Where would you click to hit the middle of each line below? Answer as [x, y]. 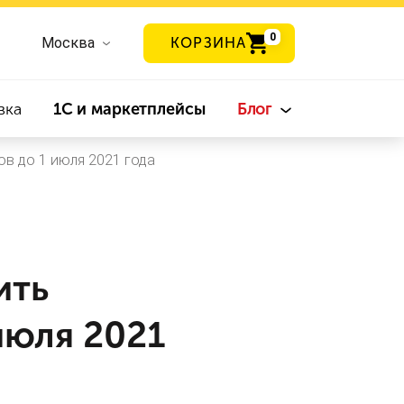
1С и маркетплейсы [129, 109]
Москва [69, 43]
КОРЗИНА [208, 43]
